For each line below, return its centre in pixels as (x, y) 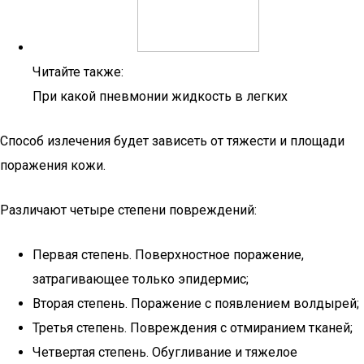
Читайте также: (78, 72)
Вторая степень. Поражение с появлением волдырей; (196, 303)
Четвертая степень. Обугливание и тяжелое (165, 352)
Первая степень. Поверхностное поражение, (168, 255)
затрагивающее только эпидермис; (141, 279)
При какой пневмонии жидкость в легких (160, 96)
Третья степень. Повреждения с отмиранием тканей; (193, 328)
